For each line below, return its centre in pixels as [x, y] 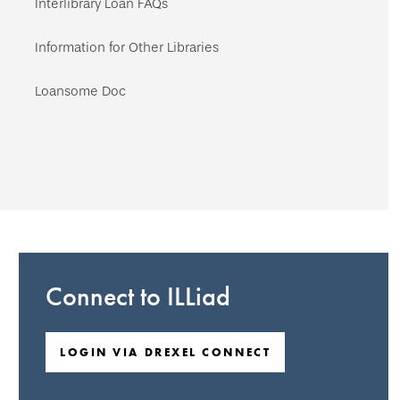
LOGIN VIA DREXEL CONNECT [166, 352]
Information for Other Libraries [127, 47]
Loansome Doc [80, 91]
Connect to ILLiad [138, 296]
